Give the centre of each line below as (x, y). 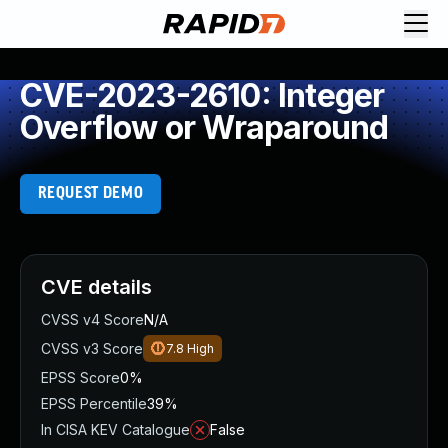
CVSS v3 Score (92, 348)
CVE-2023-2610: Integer (202, 95)
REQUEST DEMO (90, 193)
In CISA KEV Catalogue (115, 429)
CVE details (96, 287)
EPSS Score (80, 377)
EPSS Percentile (94, 403)
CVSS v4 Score (92, 319)
